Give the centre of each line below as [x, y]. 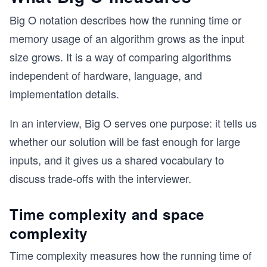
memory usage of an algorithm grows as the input [127, 38]
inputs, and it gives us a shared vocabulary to [117, 160]
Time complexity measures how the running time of [131, 255]
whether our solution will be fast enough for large [125, 141]
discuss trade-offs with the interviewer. [100, 178]
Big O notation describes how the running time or [125, 20]
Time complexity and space [107, 214]
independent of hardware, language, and [106, 75]
